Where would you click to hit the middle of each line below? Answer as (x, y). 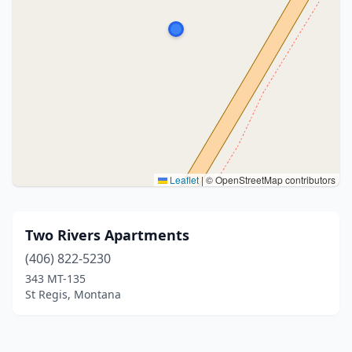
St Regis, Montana (73, 294)
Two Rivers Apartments (107, 235)
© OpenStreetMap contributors (269, 180)
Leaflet (183, 180)
